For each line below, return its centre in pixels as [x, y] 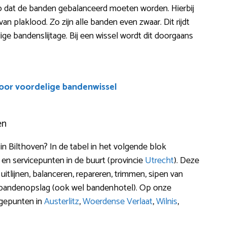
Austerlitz [62, 201]
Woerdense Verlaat [118, 201]
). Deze [186, 160]
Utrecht [159, 160]
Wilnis [167, 201]
